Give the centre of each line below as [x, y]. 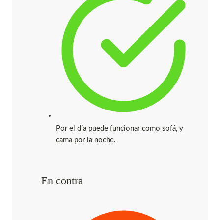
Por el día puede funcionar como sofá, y [120, 128]
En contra [62, 180]
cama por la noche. [86, 140]
